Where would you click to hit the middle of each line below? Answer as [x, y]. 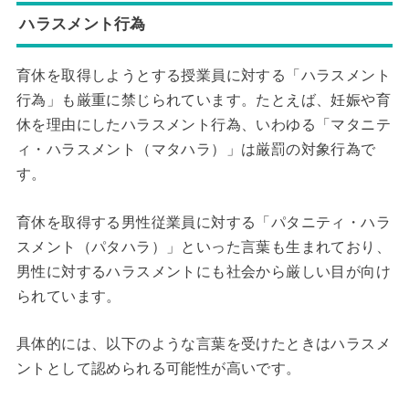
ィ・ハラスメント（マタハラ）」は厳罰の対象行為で [196, 150]
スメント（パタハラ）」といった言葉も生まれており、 [203, 246]
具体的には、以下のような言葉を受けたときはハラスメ [203, 344]
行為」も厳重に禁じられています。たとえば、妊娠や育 [203, 100]
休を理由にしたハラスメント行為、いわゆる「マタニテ [203, 125]
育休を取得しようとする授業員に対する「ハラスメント [203, 76]
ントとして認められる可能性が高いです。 [158, 369]
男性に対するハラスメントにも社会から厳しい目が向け [203, 271]
